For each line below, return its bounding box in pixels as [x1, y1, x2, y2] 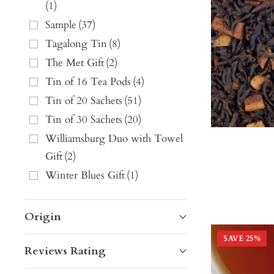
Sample [45, 18, 76, 32]
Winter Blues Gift [45, 168, 125, 183]
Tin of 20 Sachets [45, 94, 122, 108]
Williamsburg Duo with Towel [45, 131, 183, 146]
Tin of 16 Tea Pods [45, 75, 131, 89]
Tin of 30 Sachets [45, 113, 122, 127]
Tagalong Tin [45, 37, 107, 51]
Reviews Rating [24, 243, 106, 259]
